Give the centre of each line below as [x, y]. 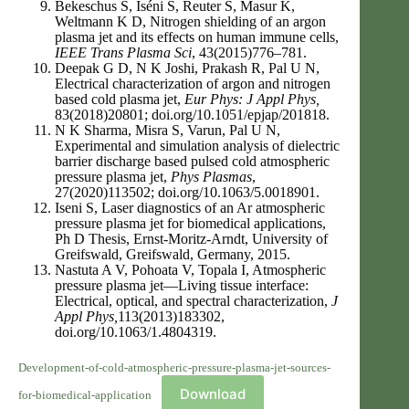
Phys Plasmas [211, 177]
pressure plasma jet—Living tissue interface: [182, 285]
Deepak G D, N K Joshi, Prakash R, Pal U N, [187, 68]
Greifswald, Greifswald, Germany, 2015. [173, 254]
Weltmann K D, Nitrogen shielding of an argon [190, 21]
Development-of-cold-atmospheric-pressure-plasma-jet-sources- [174, 368]
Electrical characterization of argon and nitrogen [193, 84]
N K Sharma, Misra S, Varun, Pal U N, [168, 130]
